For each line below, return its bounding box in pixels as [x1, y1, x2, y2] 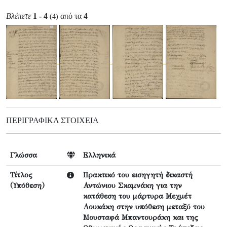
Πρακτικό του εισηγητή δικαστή [83, 170, 193, 180]
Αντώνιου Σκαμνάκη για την [83, 181, 182, 191]
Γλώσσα [10, 150, 37, 160]
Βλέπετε [6, 12, 31, 20]
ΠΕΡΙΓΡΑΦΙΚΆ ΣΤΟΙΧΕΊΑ [6, 116, 99, 125]
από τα [58, 12, 84, 20]
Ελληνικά [83, 150, 116, 160]
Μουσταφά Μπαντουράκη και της [83, 213, 198, 222]
